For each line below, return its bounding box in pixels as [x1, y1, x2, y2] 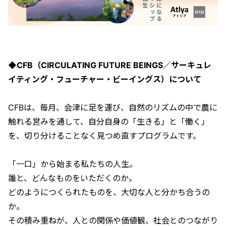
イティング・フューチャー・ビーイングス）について [8, 74, 201, 84]
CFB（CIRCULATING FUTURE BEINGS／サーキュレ [17, 60, 211, 70]
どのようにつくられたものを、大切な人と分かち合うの [8, 187, 210, 197]
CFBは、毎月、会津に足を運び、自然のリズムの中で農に [8, 102, 217, 112]
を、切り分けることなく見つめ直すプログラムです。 [8, 130, 201, 141]
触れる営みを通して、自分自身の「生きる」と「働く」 [8, 116, 209, 127]
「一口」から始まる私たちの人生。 [8, 158, 137, 169]
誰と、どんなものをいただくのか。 [8, 173, 137, 183]
